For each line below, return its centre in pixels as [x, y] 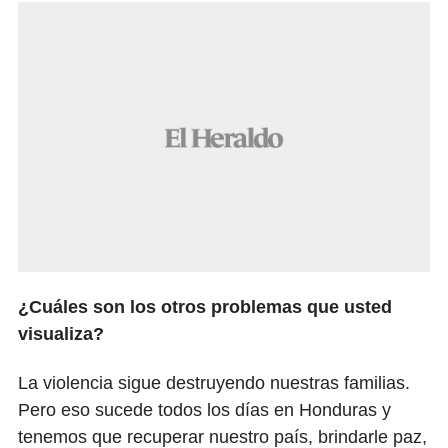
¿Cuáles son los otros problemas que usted [205, 307]
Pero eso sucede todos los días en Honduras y [204, 410]
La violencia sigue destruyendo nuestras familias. [214, 383]
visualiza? [61, 334]
